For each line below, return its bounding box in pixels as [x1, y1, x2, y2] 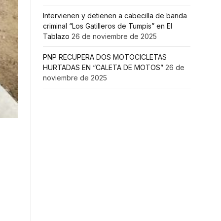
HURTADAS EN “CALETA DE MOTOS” [43, 63, 163, 72]
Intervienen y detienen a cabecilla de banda [43, 11, 187, 20]
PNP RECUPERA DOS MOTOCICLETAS [43, 53, 167, 62]
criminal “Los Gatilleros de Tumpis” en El [43, 22, 172, 31]
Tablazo [43, 32, 70, 41]
